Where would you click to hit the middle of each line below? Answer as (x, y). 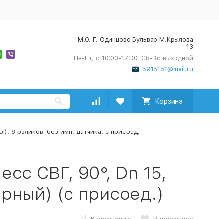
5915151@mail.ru (167, 69)
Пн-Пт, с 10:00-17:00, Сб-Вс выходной (133, 58)
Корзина (169, 101)
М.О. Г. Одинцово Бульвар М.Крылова (135, 39)
